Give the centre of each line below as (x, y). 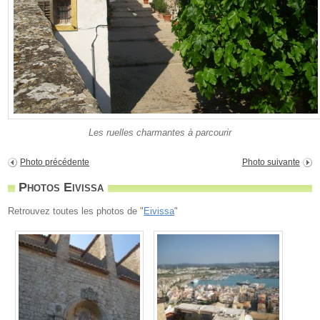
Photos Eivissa (61, 187)
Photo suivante (271, 162)
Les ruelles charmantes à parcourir (160, 133)
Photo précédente (55, 162)
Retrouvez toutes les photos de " (76, 211)
